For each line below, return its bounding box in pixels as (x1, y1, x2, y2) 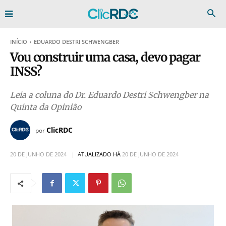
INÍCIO (10, 38, 27, 45)
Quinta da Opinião (10, 102, 81, 112)
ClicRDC (46, 125, 73, 135)
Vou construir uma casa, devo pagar (10, 49, 200, 65)
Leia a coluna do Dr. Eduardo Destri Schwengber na (10, 90, 209, 100)
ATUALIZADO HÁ (78, 150, 121, 158)
